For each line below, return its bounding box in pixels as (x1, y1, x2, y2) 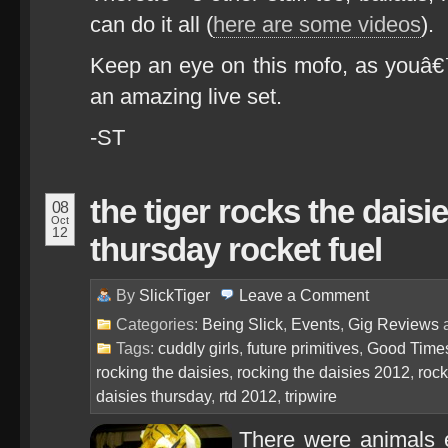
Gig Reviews (348, 315, 439, 333)
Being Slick (202, 315, 283, 333)
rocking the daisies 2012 (237, 363, 410, 381)
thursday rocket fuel (90, 231, 382, 268)
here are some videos (213, 12, 421, 37)
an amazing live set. (90, 84, 282, 109)
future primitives (247, 339, 359, 357)
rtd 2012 (219, 387, 277, 405)
